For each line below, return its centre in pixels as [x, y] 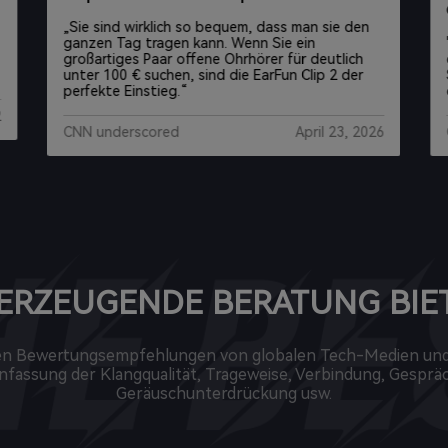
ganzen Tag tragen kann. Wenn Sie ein [189, 43]
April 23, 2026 [340, 132]
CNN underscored [121, 132]
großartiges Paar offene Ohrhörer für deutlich [213, 59]
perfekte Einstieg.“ [125, 91]
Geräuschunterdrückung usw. [224, 394]
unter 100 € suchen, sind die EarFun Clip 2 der [213, 75]
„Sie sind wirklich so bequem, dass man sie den [216, 27]
